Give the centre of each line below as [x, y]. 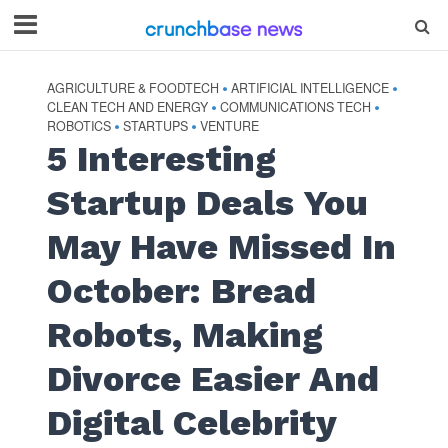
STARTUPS [155, 126]
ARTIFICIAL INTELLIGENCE [309, 88]
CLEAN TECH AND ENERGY [127, 107]
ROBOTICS [78, 126]
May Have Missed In [221, 247]
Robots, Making [184, 335]
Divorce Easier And [212, 379]
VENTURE [229, 126]
